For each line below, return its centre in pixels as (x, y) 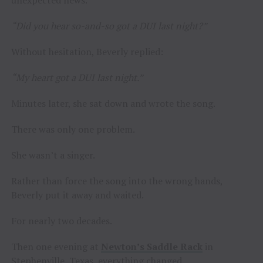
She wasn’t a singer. (53, 155)
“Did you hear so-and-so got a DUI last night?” (109, 26)
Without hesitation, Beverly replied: (87, 52)
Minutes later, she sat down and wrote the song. (113, 104)
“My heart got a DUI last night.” (77, 78)
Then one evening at (56, 247)
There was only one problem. (73, 129)
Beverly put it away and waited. (77, 195)
